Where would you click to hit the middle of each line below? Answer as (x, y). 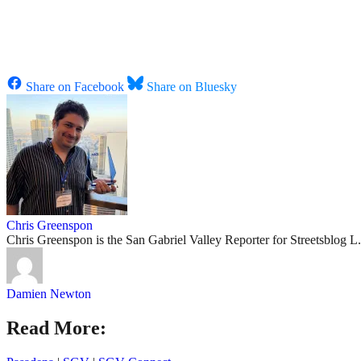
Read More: (56, 328)
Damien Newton (49, 294)
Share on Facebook (75, 87)
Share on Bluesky (192, 87)
